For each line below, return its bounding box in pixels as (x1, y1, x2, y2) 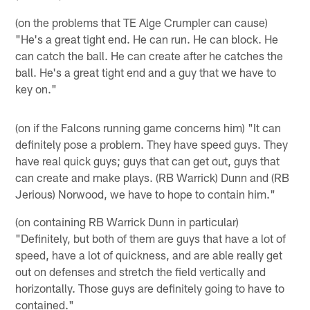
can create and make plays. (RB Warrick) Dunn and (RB (15, 170, 290, 184)
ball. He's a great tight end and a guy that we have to (15, 64, 277, 79)
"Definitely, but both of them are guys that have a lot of (15, 230, 286, 245)
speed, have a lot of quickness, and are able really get (15, 247, 283, 262)
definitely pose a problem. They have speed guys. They (15, 136, 289, 151)
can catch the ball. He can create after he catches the (15, 48, 284, 62)
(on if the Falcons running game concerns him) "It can (15, 120, 282, 134)
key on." (15, 81, 57, 95)
